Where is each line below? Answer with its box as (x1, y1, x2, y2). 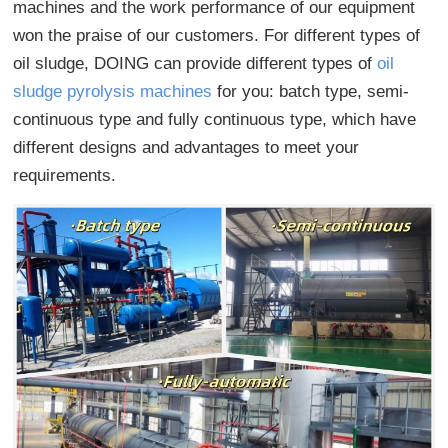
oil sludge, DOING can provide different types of (13, 54, 378, 74)
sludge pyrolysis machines (13, 82, 213, 102)
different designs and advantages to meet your (13, 138, 360, 158)
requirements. (13, 166, 117, 186)
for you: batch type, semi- (212, 82, 410, 102)
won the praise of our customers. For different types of (13, 26, 421, 46)
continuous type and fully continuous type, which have (13, 110, 417, 130)
